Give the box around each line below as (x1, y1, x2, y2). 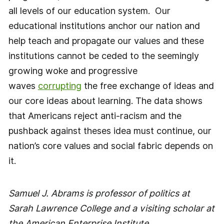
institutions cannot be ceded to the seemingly (8, 50, 199, 61)
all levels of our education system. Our (8, 5, 170, 16)
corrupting (37, 80, 81, 91)
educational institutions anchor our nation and (8, 20, 200, 31)
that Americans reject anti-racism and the (8, 110, 181, 121)
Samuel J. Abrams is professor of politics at (8, 188, 190, 199)
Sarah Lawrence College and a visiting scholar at (8, 203, 214, 214)
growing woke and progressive (8, 65, 137, 76)
